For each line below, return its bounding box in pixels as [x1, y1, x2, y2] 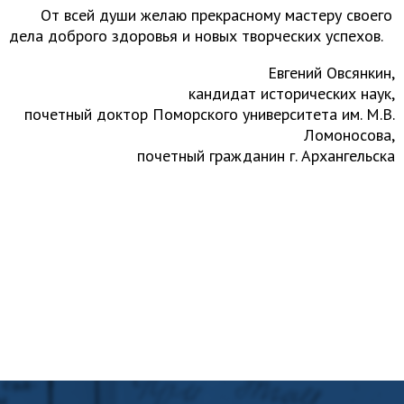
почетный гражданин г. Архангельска [137, 145, 395, 166]
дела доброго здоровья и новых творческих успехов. [9, 25, 383, 46]
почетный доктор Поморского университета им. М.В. [24, 104, 395, 124]
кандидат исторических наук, [188, 83, 395, 104]
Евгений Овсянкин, [268, 62, 395, 83]
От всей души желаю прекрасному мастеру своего [41, 5, 392, 25]
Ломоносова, [304, 124, 395, 145]
